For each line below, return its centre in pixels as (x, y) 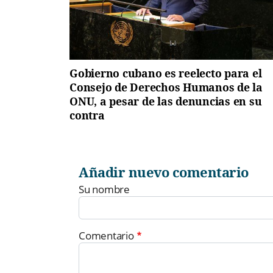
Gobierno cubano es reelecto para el (166, 73)
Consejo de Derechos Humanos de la (166, 87)
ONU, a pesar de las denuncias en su (166, 101)
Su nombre (104, 189)
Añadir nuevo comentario (168, 172)
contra (87, 115)
